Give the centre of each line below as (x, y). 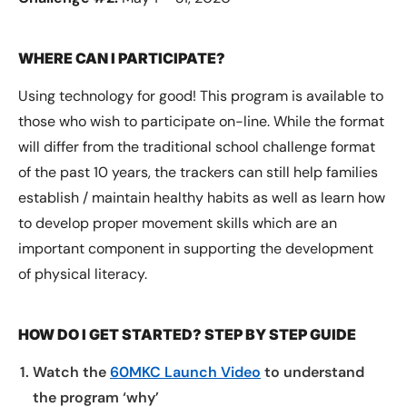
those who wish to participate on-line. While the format (201, 122)
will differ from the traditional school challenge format (197, 147)
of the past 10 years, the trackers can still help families (198, 173)
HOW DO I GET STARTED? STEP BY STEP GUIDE (187, 335)
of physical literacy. (83, 274)
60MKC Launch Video (185, 372)
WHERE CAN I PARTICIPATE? (123, 59)
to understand (313, 372)
